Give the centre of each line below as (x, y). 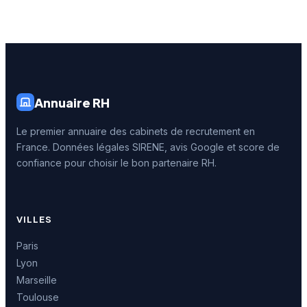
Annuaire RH (72, 102)
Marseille (37, 280)
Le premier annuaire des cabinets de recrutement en (136, 131)
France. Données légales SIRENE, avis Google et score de (148, 147)
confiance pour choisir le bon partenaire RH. (116, 162)
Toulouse (38, 297)
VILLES (34, 219)
